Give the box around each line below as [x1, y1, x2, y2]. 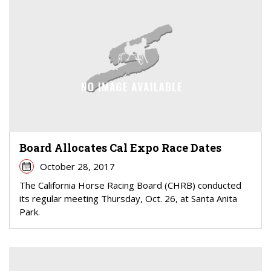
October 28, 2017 [39, 160, 115, 172]
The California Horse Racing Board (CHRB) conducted [19, 178, 241, 191]
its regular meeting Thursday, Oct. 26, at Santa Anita [19, 192, 237, 204]
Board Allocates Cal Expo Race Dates [19, 140, 221, 155]
